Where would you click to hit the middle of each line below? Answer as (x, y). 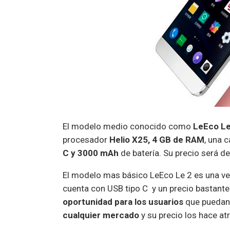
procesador (86, 139)
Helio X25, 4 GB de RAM (157, 139)
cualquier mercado (101, 215)
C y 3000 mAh (91, 153)
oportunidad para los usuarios (123, 202)
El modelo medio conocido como (128, 126)
